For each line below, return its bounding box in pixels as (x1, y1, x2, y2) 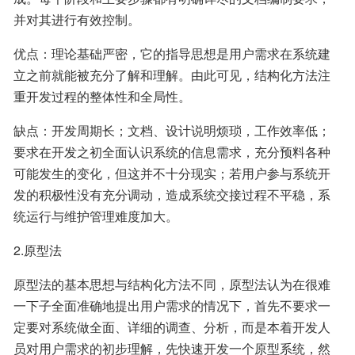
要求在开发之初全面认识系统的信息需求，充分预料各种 (13, 143, 330, 161)
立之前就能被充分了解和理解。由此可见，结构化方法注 (13, 66, 330, 84)
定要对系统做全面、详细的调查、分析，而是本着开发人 (13, 318, 330, 336)
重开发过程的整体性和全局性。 (13, 87, 191, 105)
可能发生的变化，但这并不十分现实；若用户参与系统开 (13, 164, 330, 182)
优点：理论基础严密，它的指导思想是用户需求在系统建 (13, 44, 330, 63)
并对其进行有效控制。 (13, 10, 140, 29)
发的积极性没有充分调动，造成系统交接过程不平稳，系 (13, 185, 330, 204)
